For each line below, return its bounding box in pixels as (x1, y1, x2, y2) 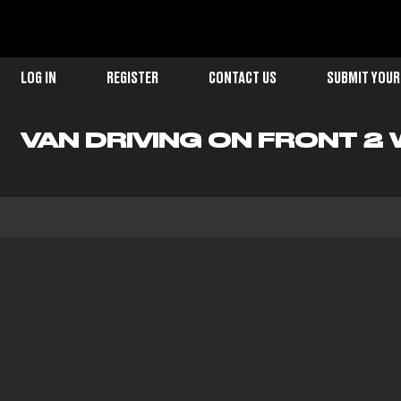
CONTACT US (209, 71, 277, 87)
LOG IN (20, 71, 56, 87)
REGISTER (106, 71, 158, 87)
